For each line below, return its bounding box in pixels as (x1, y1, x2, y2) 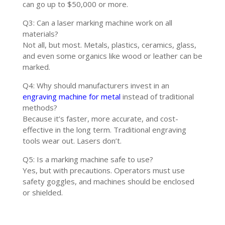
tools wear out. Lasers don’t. (22, 135, 122, 146)
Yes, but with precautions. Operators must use (22, 165, 185, 175)
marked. (22, 61, 50, 72)
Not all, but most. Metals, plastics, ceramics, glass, (22, 39, 196, 50)
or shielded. (22, 187, 63, 197)
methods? (22, 102, 57, 113)
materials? (22, 28, 58, 39)
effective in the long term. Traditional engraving (22, 124, 186, 135)
